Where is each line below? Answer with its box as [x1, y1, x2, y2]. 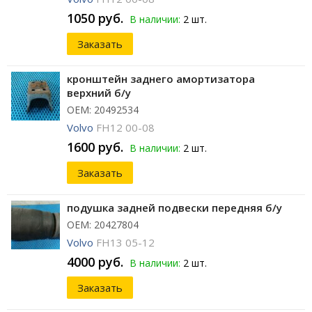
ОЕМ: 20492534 [67, 103, 139, 117]
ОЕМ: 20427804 [67, 218, 139, 232]
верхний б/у [67, 86, 131, 100]
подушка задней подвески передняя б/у [67, 201, 282, 215]
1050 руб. [67, 10, 123, 27]
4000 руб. [67, 253, 123, 271]
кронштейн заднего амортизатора [67, 72, 255, 86]
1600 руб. [67, 139, 123, 156]
